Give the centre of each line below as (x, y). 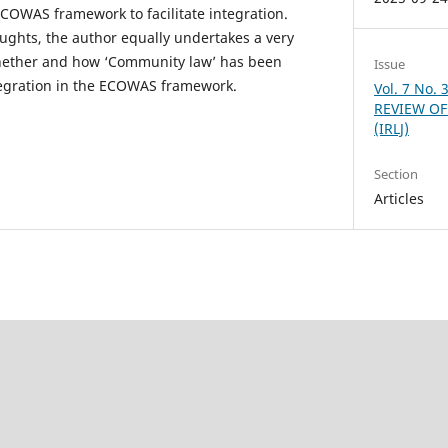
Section (396, 174)
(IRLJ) (392, 129)
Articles (399, 199)
